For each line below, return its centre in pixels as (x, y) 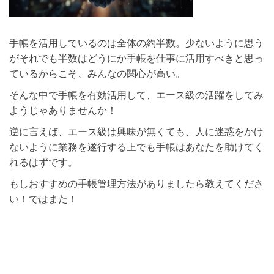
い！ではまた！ (43, 199)
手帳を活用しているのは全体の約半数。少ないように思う (136, 43)
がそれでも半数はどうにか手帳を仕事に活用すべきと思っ (136, 58)
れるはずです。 (43, 162)
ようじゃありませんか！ (63, 110)
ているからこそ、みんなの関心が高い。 (97, 74)
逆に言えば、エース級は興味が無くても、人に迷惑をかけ (136, 132)
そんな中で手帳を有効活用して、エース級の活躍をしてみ (136, 95)
